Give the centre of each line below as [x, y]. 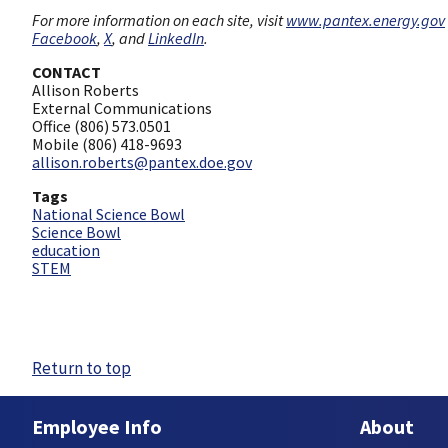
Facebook [64, 37]
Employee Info [97, 427]
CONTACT [66, 71]
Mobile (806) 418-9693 [107, 143]
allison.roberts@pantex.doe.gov [142, 161]
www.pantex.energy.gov [365, 19]
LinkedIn [176, 37]
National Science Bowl [108, 213]
